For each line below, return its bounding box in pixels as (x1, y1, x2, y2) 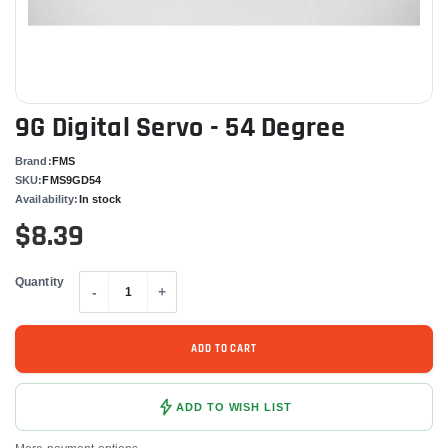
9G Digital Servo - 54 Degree (15, 110, 345, 147)
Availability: (15, 192, 79, 207)
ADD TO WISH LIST (176, 399, 292, 414)
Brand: (15, 154, 52, 169)
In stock (78, 192, 122, 207)
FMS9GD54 (42, 173, 102, 188)
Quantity (15, 274, 64, 290)
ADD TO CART (191, 341, 257, 356)
